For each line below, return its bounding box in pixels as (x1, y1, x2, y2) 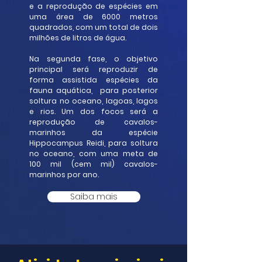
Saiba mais (70, 191, 118, 202)
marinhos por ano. (29, 170, 99, 180)
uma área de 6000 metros (29, 12, 158, 22)
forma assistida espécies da (29, 75, 158, 85)
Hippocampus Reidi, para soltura (29, 138, 158, 148)
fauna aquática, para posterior (29, 85, 158, 95)
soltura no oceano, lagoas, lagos (29, 96, 158, 106)
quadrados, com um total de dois (29, 22, 158, 32)
